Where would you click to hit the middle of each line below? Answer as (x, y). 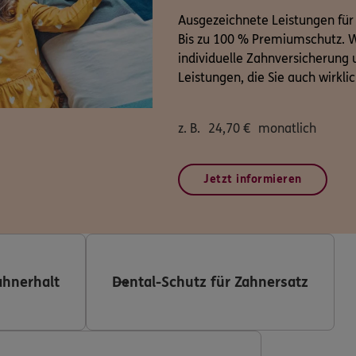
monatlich (287, 128)
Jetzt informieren (253, 179)
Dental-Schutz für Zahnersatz (210, 282)
